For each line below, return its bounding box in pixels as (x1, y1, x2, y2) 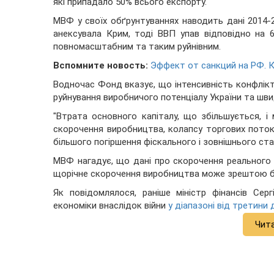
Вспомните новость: (53, 60, 148, 72)
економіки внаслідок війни (53, 200, 168, 212)
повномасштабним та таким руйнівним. (53, 41, 221, 53)
